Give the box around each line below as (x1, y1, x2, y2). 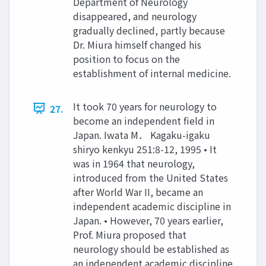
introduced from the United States (73, 170, 228, 185)
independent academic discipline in (73, 198, 231, 213)
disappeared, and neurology (73, 8, 197, 23)
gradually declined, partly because (73, 23, 225, 37)
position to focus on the (73, 51, 180, 66)
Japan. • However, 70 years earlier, (73, 213, 223, 227)
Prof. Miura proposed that (73, 227, 186, 242)
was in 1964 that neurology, (73, 156, 195, 170)
